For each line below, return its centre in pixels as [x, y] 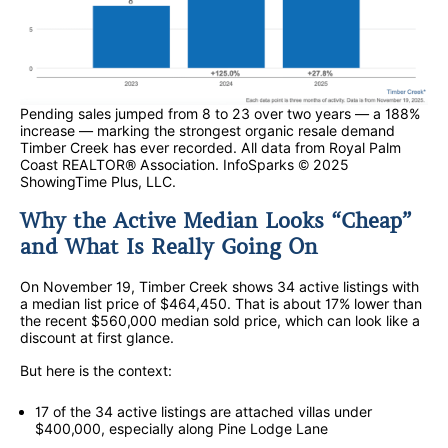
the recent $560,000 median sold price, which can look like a [220, 320]
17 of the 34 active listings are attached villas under [203, 411]
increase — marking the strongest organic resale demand [207, 131]
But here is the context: [96, 370]
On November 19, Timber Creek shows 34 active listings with [219, 286]
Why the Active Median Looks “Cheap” [216, 220]
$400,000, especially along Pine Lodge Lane [181, 428]
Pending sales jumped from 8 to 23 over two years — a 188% [220, 114]
